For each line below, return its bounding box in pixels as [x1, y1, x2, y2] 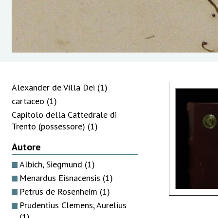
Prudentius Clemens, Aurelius [19, 199, 127, 211]
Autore [12, 140, 41, 153]
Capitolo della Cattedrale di [12, 109, 117, 120]
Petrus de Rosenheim [19, 185, 100, 197]
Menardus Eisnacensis [19, 172, 103, 183]
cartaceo [12, 95, 47, 107]
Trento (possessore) [12, 120, 88, 132]
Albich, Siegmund [19, 158, 85, 170]
